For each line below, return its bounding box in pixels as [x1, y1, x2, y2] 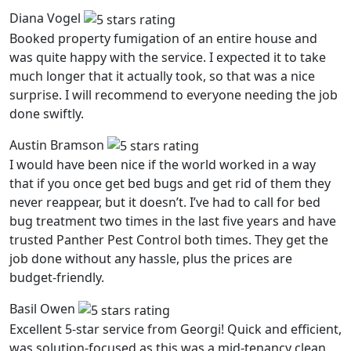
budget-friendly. [9, 269, 104, 287]
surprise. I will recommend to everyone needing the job [9, 85, 338, 103]
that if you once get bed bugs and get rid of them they [9, 175, 331, 193]
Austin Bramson [9, 136, 104, 154]
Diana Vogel [9, 9, 81, 27]
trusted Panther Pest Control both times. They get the [9, 231, 328, 249]
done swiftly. [9, 104, 84, 122]
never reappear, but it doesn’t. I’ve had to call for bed [9, 194, 320, 212]
